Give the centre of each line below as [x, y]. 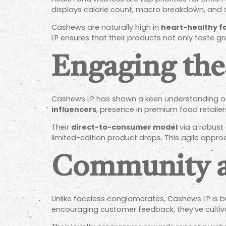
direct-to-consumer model [124, 127]
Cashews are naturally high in [106, 27]
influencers [74, 109]
